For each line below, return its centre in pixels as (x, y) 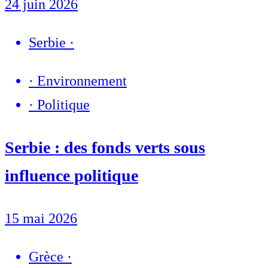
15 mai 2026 (41, 218)
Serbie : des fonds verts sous (105, 147)
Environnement (82, 80)
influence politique (71, 175)
